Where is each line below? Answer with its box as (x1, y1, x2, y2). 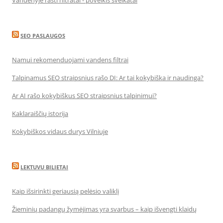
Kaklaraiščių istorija (12, 109, 68, 118)
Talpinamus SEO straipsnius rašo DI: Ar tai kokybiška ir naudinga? (12, 73, 204, 82)
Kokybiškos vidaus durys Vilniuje (12, 127, 108, 136)
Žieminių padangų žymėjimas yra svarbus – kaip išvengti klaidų (12, 205, 197, 214)
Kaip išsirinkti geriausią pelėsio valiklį (12, 187, 119, 196)
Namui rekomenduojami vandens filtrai (12, 55, 128, 64)
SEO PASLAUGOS (20, 32, 65, 39)
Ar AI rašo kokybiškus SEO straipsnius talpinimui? (12, 91, 157, 100)
